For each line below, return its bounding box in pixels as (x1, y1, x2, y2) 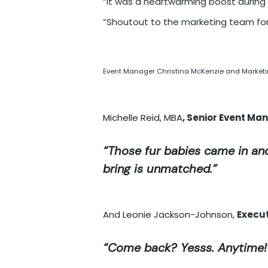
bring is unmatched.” (103, 160, 217, 176)
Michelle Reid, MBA (103, 111, 182, 124)
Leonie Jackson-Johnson (123, 208, 233, 221)
